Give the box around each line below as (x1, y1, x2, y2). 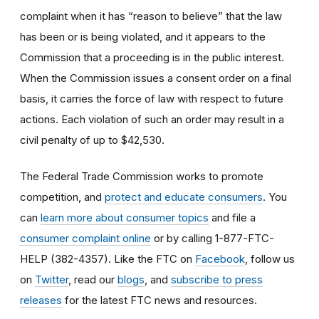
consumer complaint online (20, 231, 151, 245)
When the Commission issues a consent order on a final (20, 70, 291, 85)
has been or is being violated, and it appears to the (20, 29, 266, 43)
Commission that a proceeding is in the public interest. (20, 50, 284, 64)
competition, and (20, 189, 105, 204)
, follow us (245, 251, 295, 266)
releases (20, 293, 62, 307)
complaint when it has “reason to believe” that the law (20, 9, 282, 23)
